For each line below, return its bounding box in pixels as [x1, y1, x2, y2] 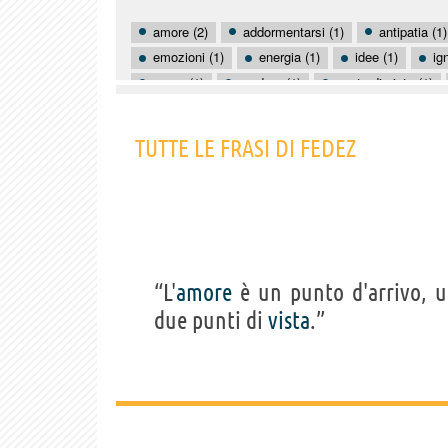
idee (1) [355, 47, 398, 67]
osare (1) [153, 72, 204, 92]
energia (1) [259, 47, 320, 67]
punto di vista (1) [336, 72, 433, 92]
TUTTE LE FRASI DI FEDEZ [135, 134, 356, 162]
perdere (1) [239, 72, 301, 92]
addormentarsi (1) [243, 21, 344, 41]
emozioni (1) [153, 47, 224, 67]
